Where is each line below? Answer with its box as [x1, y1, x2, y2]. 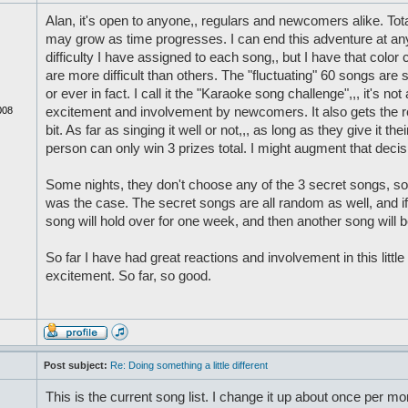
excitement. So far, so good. [45, 269, 211, 283]
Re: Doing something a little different [109, 360, 268, 371]
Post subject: [43, 360, 107, 371]
